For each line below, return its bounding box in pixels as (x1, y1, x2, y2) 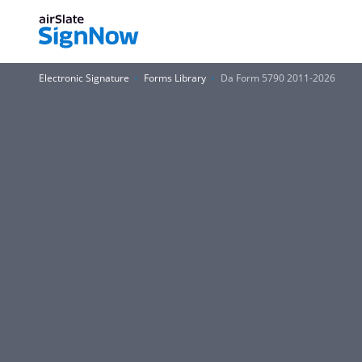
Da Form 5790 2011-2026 (221, 71, 335, 85)
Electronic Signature (39, 71, 129, 85)
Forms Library (144, 71, 206, 85)
